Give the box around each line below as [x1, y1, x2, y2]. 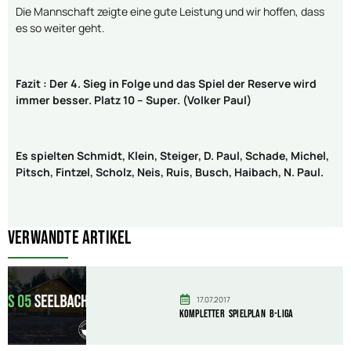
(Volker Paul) [183, 92, 251, 108]
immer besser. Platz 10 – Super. [16, 92, 180, 108]
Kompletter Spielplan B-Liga [179, 306, 294, 320]
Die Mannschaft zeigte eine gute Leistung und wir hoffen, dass [16, 4, 324, 20]
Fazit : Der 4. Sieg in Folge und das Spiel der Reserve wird [16, 76, 317, 92]
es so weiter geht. [16, 20, 105, 36]
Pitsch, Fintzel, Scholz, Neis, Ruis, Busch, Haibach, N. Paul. [16, 164, 324, 179]
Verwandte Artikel [8, 226, 132, 249]
